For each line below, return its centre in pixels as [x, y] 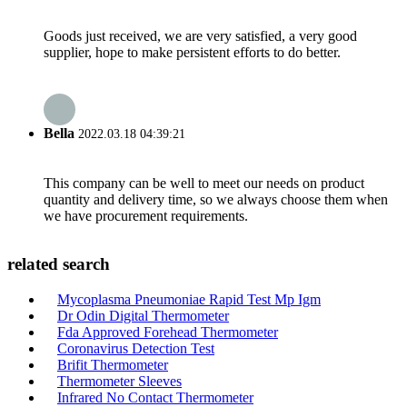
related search [59, 264]
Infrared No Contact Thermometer [155, 397]
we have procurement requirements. [146, 215]
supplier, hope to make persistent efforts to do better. [192, 53]
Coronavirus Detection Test [136, 348]
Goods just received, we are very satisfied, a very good [200, 36]
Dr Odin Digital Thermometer [143, 316]
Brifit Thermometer [113, 365]
